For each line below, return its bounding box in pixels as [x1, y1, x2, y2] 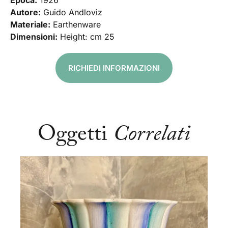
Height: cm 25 [58, 32, 115, 42]
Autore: [10, 7, 41, 18]
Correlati [113, 124, 190, 147]
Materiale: [10, 19, 50, 30]
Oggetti [38, 124, 113, 147]
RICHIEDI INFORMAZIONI [68, 63, 160, 73]
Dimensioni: [10, 32, 58, 42]
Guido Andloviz [41, 7, 102, 18]
